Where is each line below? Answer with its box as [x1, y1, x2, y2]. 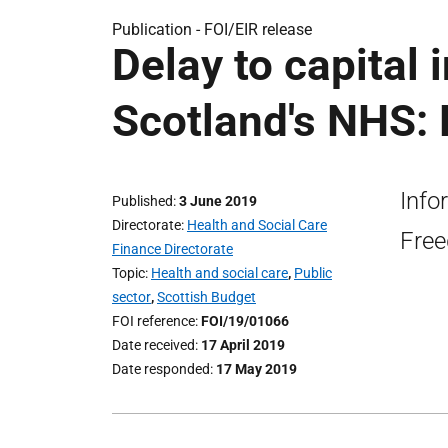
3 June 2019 [179, 193, 257, 209]
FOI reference [112, 313, 195, 329]
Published [112, 193, 173, 209]
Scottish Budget [157, 289, 256, 305]
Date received [112, 337, 195, 353]
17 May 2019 [216, 361, 297, 377]
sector [112, 289, 151, 305]
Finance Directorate [112, 241, 233, 257]
